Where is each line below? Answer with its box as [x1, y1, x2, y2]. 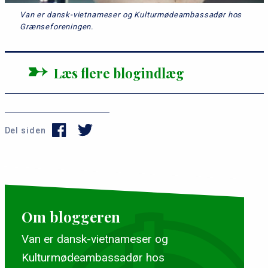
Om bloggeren [21, 206, 120, 226]
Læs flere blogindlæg [53, 63, 184, 82]
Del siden [4, 125, 48, 135]
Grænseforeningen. [20, 22, 94, 31]
